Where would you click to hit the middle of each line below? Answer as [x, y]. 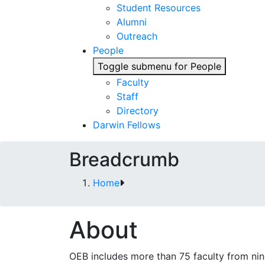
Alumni [132, 22]
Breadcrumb [124, 159]
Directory [138, 111]
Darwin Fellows [127, 125]
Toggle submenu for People [159, 66]
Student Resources [159, 8]
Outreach [137, 36]
